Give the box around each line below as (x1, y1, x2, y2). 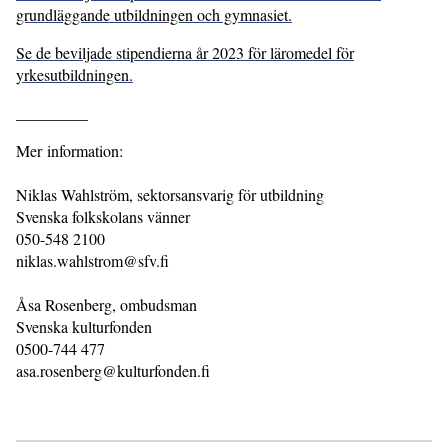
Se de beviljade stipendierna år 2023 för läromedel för (16, 42, 354, 64)
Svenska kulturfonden (16, 316, 152, 338)
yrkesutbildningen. (16, 64, 133, 86)
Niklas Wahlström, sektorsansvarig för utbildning (16, 184, 324, 206)
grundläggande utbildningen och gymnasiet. (16, 4, 292, 26)
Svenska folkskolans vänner (16, 206, 190, 228)
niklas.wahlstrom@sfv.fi (16, 250, 169, 272)
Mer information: (16, 140, 123, 162)
